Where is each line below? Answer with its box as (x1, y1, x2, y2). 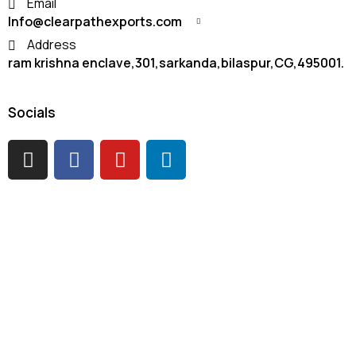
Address (27, 36, 76, 53)
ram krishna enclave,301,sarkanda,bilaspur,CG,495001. (8, 54, 344, 72)
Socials (8, 103, 56, 122)
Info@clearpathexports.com (8, 13, 182, 30)
